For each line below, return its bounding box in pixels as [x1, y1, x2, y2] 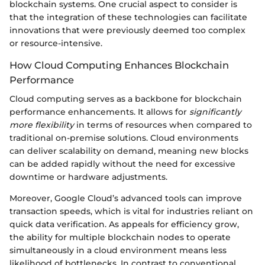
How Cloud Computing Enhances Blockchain [9, 59, 229, 71]
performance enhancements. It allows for [9, 106, 189, 118]
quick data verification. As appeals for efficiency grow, [9, 219, 239, 230]
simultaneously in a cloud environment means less [9, 245, 227, 256]
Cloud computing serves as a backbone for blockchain [9, 93, 242, 105]
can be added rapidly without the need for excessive [9, 159, 235, 170]
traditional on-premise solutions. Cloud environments [9, 132, 238, 144]
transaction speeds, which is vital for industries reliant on [9, 206, 253, 217]
